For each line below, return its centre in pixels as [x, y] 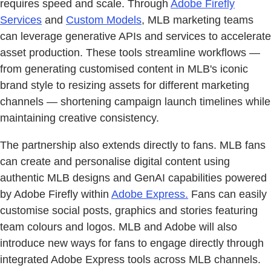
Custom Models [104, 20]
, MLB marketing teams [198, 20]
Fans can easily [227, 194]
